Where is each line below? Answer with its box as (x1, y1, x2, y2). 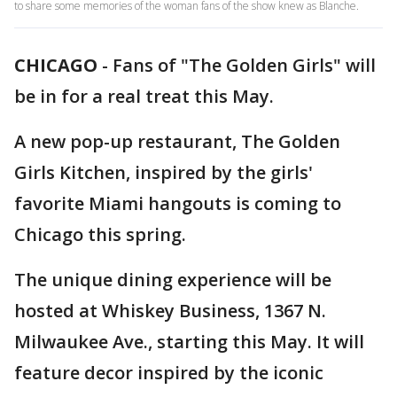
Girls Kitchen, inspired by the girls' (14, 160, 313, 184)
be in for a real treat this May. (14, 84, 274, 108)
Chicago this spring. (14, 222, 186, 246)
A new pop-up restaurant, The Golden (14, 129, 340, 153)
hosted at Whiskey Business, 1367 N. (14, 299, 326, 323)
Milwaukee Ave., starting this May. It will (14, 330, 364, 354)
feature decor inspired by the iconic (14, 361, 323, 385)
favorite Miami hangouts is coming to (14, 191, 341, 215)
